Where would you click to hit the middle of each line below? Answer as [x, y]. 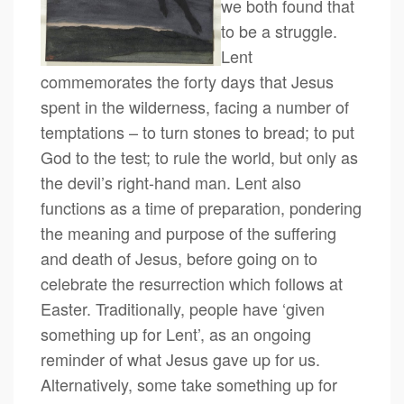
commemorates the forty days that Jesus [187, 81]
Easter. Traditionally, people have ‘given [183, 308]
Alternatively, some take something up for [189, 384]
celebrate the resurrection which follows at [192, 283]
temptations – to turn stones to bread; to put [197, 132]
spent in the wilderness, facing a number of [195, 106]
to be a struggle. [279, 31]
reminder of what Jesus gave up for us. [180, 359]
